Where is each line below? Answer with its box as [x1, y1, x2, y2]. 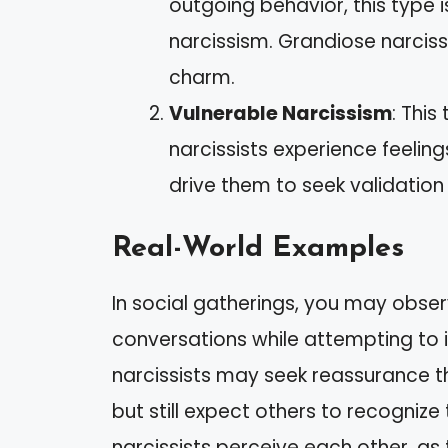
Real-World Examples [112, 234, 404, 264]
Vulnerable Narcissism [169, 99, 392, 127]
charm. [169, 63, 235, 91]
